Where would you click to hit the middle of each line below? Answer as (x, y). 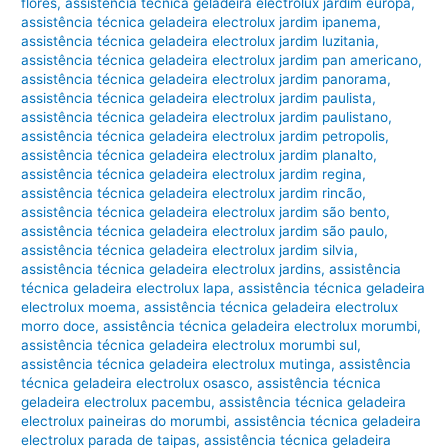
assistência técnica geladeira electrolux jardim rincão (192, 193)
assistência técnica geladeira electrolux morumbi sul (189, 345)
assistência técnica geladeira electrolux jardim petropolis (203, 136)
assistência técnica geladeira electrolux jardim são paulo (203, 231)
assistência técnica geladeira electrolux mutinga (176, 364)
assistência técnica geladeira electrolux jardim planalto (197, 155)
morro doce (58, 326)
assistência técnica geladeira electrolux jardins (171, 269)
